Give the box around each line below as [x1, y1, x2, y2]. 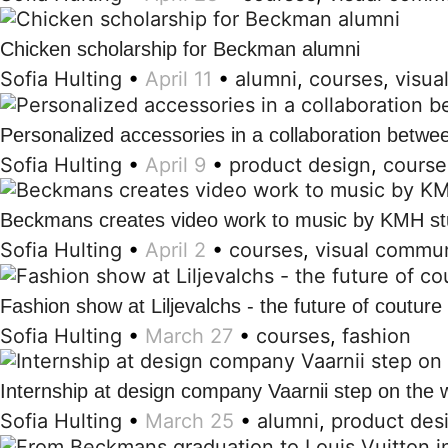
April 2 [145, 238, 206, 263]
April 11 [145, 67, 212, 92]
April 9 [145, 152, 206, 177]
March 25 [145, 409, 234, 434]
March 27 [145, 323, 233, 348]
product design [229, 152, 371, 177]
